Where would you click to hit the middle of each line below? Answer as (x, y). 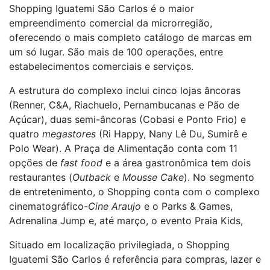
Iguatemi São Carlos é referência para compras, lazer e (135, 259)
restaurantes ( (41, 177)
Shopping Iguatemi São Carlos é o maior (102, 8)
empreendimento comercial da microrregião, (111, 23)
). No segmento (219, 177)
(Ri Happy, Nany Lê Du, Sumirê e (171, 134)
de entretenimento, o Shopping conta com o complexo (134, 192)
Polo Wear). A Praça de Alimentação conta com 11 (123, 148)
